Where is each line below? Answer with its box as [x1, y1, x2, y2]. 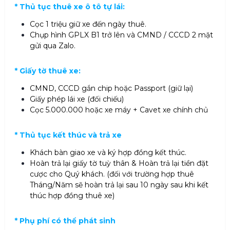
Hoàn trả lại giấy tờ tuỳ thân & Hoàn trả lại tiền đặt [30, 159, 208, 168]
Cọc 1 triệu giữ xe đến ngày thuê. [30, 20, 146, 29]
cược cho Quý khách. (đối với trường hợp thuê [30, 169, 194, 179]
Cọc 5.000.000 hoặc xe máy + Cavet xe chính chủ [30, 105, 208, 115]
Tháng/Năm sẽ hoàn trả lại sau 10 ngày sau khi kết [30, 180, 208, 190]
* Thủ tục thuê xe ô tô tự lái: [14, 2, 125, 12]
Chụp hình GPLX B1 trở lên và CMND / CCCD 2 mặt [30, 30, 213, 40]
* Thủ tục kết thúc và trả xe [14, 130, 122, 140]
